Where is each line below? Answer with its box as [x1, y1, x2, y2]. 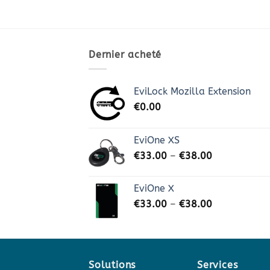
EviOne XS [134, 134, 180, 146]
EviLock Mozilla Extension [134, 86, 251, 98]
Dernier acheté [89, 48, 162, 60]
